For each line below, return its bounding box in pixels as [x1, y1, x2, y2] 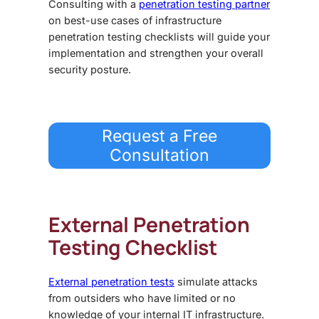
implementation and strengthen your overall [48, 46, 263, 59]
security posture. [48, 63, 131, 75]
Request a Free [102, 125, 217, 146]
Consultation [110, 145, 209, 165]
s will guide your [189, 30, 270, 43]
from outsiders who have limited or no [48, 292, 236, 305]
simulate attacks [174, 276, 258, 288]
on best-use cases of [48, 14, 155, 26]
